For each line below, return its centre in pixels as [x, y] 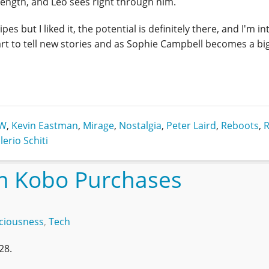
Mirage [98, 126]
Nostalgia [140, 126]
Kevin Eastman [45, 126]
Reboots [240, 126]
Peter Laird [191, 126]
